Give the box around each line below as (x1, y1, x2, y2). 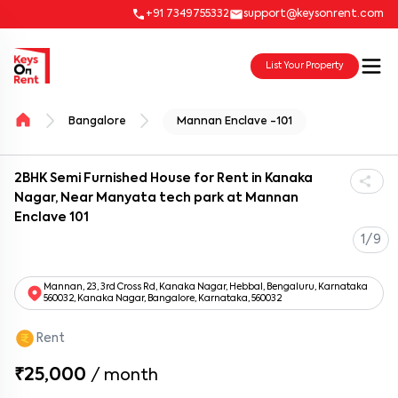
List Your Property (266, 60, 344, 70)
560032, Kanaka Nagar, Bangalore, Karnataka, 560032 (44, 294, 282, 303)
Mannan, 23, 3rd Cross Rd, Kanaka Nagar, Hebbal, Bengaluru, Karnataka (44, 283, 368, 291)
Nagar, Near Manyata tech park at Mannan (14, 192, 298, 204)
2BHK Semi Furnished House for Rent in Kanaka (14, 172, 313, 185)
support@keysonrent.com (243, 9, 384, 20)
